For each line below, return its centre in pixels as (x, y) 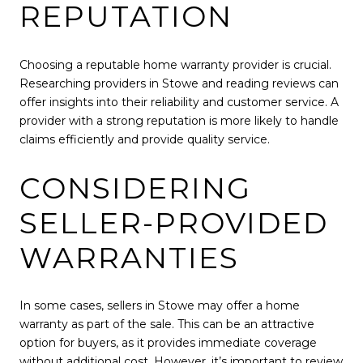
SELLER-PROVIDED (174, 222)
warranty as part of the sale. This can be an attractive (167, 325)
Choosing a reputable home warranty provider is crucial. (175, 64)
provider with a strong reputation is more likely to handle (179, 120)
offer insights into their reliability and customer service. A (179, 102)
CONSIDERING (135, 188)
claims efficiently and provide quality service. (145, 139)
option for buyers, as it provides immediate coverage (168, 343)
